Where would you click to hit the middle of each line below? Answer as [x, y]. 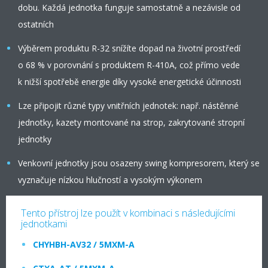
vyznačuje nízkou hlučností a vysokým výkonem [110, 180]
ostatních [36, 24]
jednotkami [44, 224]
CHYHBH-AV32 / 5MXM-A [84, 244]
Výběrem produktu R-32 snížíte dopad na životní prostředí [129, 48]
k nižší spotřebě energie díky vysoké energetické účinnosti [130, 82]
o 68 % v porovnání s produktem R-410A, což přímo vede [129, 65]
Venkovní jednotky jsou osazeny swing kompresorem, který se [139, 163]
